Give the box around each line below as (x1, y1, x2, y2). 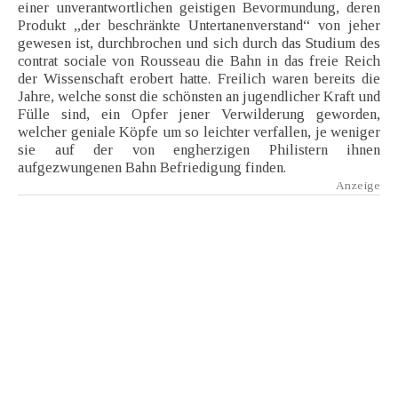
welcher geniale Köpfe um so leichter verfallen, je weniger (18, 123, 380, 141)
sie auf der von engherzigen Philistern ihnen (18, 141, 380, 159)
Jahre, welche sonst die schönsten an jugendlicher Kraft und (18, 88, 380, 106)
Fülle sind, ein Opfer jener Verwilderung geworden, (18, 106, 380, 123)
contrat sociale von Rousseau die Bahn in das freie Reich (18, 52, 380, 70)
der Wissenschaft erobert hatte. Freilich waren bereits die (18, 70, 380, 88)
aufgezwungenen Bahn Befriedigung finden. (18, 159, 286, 177)
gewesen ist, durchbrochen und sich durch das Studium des (18, 35, 380, 52)
